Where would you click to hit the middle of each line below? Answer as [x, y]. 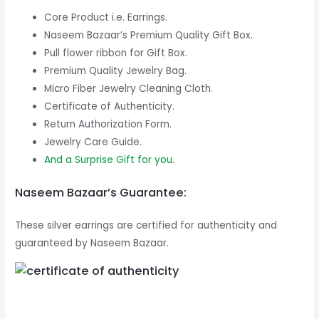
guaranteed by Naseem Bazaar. [92, 243]
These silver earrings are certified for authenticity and [146, 225]
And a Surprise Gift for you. [110, 160]
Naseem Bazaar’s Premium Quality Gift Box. [149, 36]
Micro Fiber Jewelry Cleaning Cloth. [129, 89]
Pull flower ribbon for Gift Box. [116, 53]
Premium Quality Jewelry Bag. [116, 71]
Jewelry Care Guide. [93, 142]
